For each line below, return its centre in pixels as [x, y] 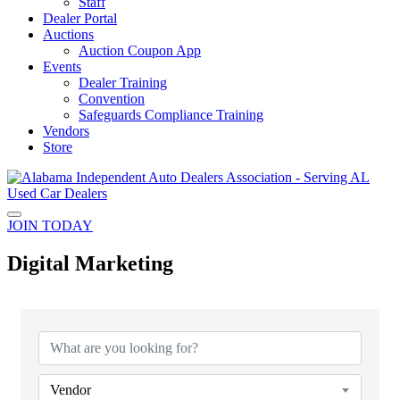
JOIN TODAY [50, 225]
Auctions [68, 34]
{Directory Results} [108, 306]
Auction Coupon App [140, 50]
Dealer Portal [80, 18]
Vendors [66, 131]
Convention [112, 99]
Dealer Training [123, 83]
